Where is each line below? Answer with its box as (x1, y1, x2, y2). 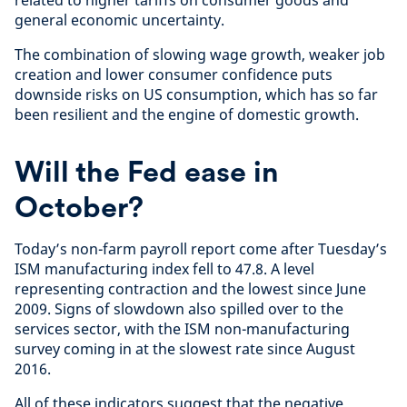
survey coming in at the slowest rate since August (15, 338, 355, 359)
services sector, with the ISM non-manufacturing (15, 318, 350, 339)
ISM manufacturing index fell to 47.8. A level (15, 258, 314, 279)
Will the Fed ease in (15, 153, 279, 189)
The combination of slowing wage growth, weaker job (15, 44, 385, 65)
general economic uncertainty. (15, 9, 224, 30)
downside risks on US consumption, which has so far (15, 84, 378, 104)
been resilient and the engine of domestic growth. (15, 104, 359, 124)
